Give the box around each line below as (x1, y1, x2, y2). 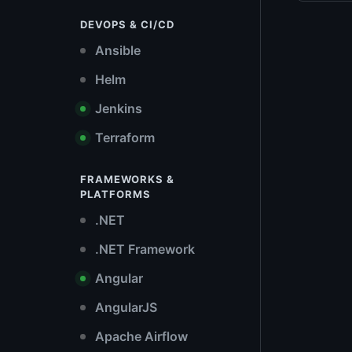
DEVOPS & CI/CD (80, 18, 174, 31)
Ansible (92, 42, 141, 58)
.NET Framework (92, 241, 195, 257)
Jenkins (92, 101, 142, 116)
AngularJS (92, 299, 157, 315)
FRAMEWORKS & (80, 173, 174, 185)
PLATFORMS (80, 188, 151, 200)
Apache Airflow (92, 328, 188, 344)
